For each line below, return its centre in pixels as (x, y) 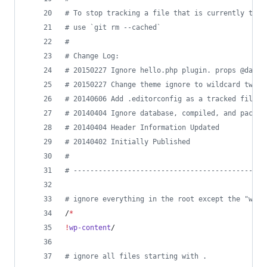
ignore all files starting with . (138, 256)
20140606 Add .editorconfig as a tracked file (163, 99)
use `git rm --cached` (115, 27)
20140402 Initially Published (130, 142)
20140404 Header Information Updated (144, 128)
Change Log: (94, 56)
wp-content (90, 228)
